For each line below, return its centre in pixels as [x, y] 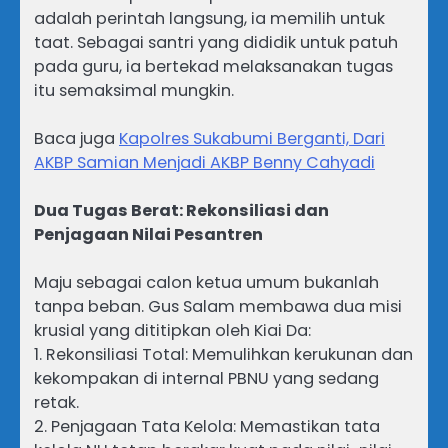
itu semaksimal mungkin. [134, 90]
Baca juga [76, 139]
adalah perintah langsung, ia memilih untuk [209, 18]
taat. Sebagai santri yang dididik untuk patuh [216, 42]
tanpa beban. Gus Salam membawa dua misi [218, 307]
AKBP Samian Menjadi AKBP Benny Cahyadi [204, 163]
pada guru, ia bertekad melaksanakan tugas [213, 66]
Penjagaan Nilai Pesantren [148, 235]
